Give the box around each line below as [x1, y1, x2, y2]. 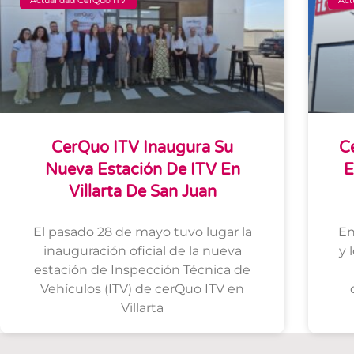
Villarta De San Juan [68, 183, 217, 202]
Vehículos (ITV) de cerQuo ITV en [40, 281, 244, 297]
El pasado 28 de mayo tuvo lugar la [32, 224, 252, 240]
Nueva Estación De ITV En [44, 160, 240, 180]
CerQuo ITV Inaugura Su [51, 138, 233, 158]
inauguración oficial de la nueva [43, 243, 242, 259]
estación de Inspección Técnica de [34, 262, 250, 278]
